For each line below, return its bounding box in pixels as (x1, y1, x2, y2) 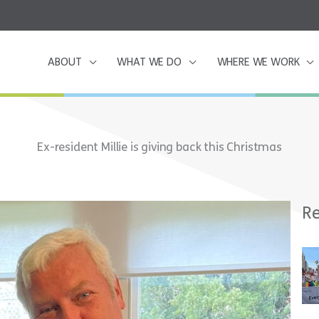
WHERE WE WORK (216, 55, 300, 68)
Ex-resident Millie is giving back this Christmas (37, 139, 282, 155)
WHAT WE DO (117, 55, 182, 68)
